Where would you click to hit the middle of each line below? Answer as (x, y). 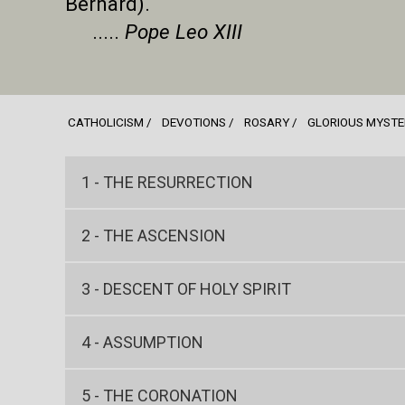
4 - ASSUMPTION (142, 343)
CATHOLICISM (106, 122)
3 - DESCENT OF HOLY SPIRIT (186, 289)
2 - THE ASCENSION (154, 236)
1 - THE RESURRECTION (167, 183)
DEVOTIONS (194, 122)
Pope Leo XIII (184, 31)
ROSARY (266, 122)
